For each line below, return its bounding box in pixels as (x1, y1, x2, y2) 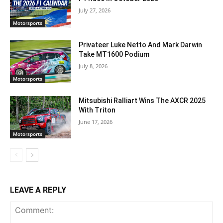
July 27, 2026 (79, 6, 111, 14)
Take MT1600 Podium (79, 50, 150, 58)
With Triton (79, 106, 117, 114)
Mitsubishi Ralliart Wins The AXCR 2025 (79, 96, 206, 105)
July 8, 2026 (79, 62, 108, 70)
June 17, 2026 (79, 117, 113, 125)
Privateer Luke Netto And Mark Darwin (79, 40, 203, 49)
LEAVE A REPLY (10, 185, 66, 195)
